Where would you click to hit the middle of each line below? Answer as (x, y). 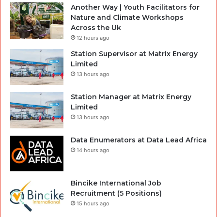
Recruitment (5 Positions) (116, 193)
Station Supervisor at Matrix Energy (134, 54)
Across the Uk (96, 27)
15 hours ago (93, 203)
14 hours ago (93, 150)
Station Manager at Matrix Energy (131, 97)
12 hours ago (93, 38)
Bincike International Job (116, 183)
